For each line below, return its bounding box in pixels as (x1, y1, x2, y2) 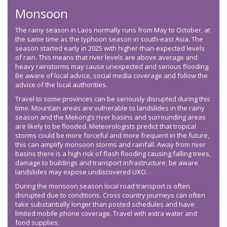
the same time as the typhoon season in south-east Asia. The (15, 34, 203, 44)
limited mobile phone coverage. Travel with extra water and (15, 209, 197, 218)
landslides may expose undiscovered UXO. (15, 167, 147, 177)
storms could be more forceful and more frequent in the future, (15, 131, 209, 140)
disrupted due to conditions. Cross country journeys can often (15, 191, 205, 200)
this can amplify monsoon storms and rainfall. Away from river (15, 140, 206, 149)
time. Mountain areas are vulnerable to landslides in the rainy (15, 103, 205, 113)
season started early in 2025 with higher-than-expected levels (15, 44, 205, 53)
